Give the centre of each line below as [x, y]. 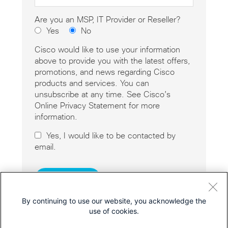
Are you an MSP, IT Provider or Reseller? [107, 20]
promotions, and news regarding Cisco [104, 72]
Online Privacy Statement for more [97, 106]
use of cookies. [114, 211]
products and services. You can [92, 83]
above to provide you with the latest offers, [112, 61]
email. [45, 147]
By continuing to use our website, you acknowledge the [114, 201]
